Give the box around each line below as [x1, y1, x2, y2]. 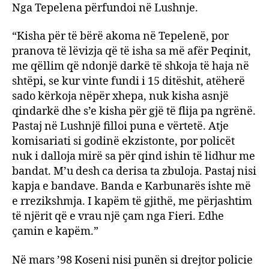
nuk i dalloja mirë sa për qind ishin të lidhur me [12, 150, 255, 163]
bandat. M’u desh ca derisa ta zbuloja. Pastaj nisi [12, 165, 256, 178]
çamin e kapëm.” [12, 225, 98, 238]
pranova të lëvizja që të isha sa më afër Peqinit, [12, 44, 251, 58]
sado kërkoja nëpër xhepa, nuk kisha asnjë [12, 89, 229, 103]
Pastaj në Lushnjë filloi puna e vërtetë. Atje [12, 119, 229, 133]
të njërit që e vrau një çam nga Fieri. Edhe [12, 210, 224, 223]
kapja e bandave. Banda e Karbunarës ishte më [12, 180, 251, 193]
